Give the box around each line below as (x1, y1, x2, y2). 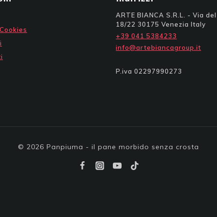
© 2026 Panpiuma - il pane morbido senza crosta (18, 142, 199, 152)
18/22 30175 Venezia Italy (116, 20, 206, 28)
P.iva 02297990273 (116, 67, 182, 75)
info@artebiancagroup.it (116, 43, 201, 51)
